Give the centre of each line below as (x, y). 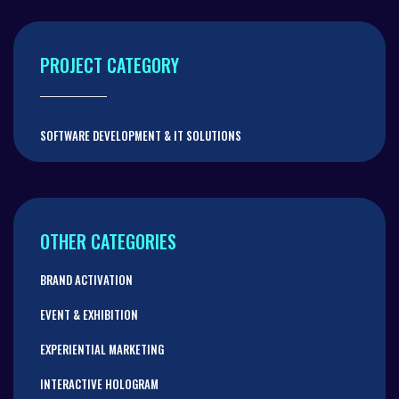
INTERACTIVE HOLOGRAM (99, 383)
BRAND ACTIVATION (86, 279)
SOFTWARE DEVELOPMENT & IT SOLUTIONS (141, 135)
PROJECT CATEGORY (110, 65)
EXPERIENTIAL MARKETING (102, 349)
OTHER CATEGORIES (108, 241)
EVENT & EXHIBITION (89, 314)
